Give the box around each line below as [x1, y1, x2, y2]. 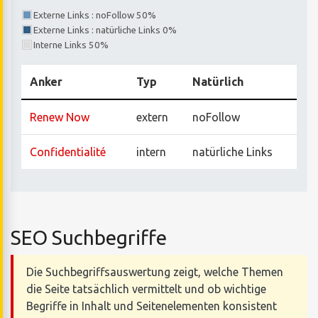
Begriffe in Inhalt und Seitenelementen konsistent [26, 300, 277, 313]
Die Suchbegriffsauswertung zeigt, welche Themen [26, 265, 283, 279]
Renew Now [30, 111, 89, 124]
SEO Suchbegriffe [11, 226, 167, 249]
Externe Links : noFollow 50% [33, 10, 156, 21]
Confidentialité [30, 146, 106, 159]
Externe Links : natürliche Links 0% [33, 25, 177, 36]
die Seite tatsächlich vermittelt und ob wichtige [26, 283, 266, 296]
